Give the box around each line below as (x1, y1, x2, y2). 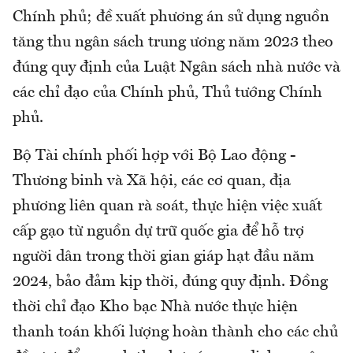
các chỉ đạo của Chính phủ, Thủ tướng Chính (13, 85, 322, 102)
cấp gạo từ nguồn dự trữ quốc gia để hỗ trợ (13, 224, 304, 240)
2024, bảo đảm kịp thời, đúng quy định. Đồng (13, 274, 328, 291)
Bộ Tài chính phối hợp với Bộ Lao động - (13, 148, 295, 165)
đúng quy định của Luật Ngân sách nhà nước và (13, 60, 340, 76)
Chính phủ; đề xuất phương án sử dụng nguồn (13, 9, 329, 26)
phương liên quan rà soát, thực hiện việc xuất (13, 199, 322, 215)
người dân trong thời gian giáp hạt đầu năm (13, 249, 314, 266)
